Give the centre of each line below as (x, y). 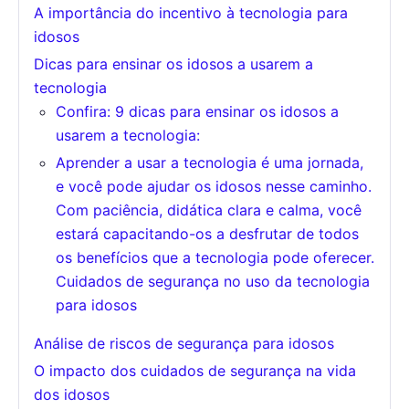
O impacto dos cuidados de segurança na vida (195, 371)
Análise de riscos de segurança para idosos (184, 344)
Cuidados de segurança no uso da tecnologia (213, 282)
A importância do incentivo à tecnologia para (191, 13)
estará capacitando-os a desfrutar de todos (207, 234)
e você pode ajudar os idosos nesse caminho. (214, 187)
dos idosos (72, 395)
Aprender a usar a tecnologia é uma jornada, (210, 163)
